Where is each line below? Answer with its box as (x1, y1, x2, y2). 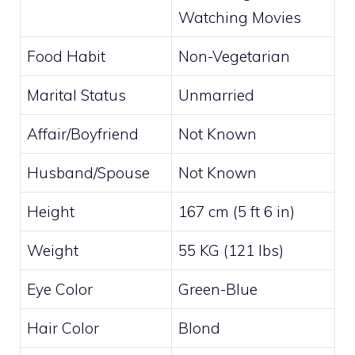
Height (27, 202, 74, 221)
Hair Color (27, 319, 99, 338)
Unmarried (178, 86, 254, 105)
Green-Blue (178, 280, 258, 299)
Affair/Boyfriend (27, 124, 139, 143)
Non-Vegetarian (178, 47, 290, 66)
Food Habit (27, 47, 105, 66)
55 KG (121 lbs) (178, 241, 284, 260)
